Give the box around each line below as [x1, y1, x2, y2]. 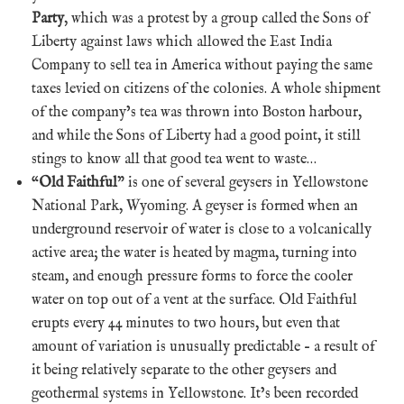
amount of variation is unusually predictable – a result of [32, 337, 375, 356]
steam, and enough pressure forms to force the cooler [32, 267, 353, 286]
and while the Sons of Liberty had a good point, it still [32, 126, 361, 145]
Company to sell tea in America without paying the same [32, 56, 372, 75]
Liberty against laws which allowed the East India [32, 32, 332, 51]
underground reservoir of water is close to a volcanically [32, 220, 372, 239]
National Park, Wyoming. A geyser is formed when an [32, 197, 358, 216]
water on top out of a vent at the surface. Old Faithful [32, 290, 357, 309]
